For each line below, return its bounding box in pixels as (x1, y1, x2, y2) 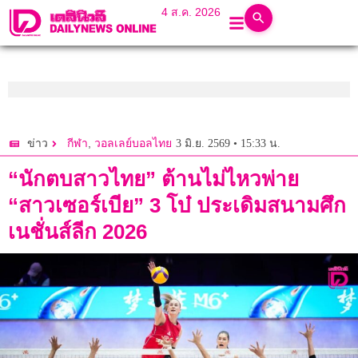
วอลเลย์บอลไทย (94, 137, 172, 150)
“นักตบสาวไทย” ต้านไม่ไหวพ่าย (8, 167, 299, 192)
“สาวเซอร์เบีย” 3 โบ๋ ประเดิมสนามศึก (8, 193, 346, 218)
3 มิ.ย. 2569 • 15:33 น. (176, 137, 280, 149)
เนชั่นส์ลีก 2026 (8, 220, 147, 245)
